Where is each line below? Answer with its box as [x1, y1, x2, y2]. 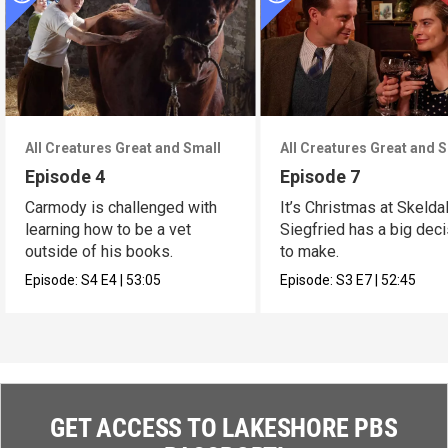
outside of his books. [25, 241, 174, 261]
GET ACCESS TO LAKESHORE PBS [50, 412, 398, 443]
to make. [280, 241, 340, 261]
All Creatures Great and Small [25, 139, 222, 156]
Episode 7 [280, 165, 361, 187]
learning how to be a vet [25, 219, 192, 239]
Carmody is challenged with [25, 197, 218, 217]
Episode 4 [25, 165, 106, 187]
